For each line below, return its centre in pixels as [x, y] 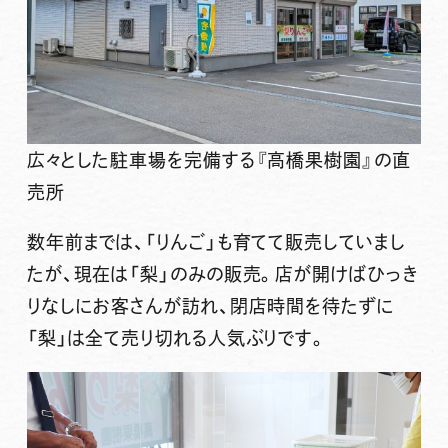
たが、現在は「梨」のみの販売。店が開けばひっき [222, 274]
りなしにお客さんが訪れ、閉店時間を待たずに [210, 306]
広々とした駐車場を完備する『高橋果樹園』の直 [218, 160]
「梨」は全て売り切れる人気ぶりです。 [177, 338]
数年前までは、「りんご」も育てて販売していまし [216, 242]
